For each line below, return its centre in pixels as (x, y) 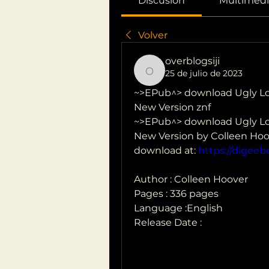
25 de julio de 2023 (204, 73)
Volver (153, 35)
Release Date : (169, 222)
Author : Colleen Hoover (191, 179)
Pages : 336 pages (176, 194)
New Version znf (172, 107)
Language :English (178, 208)
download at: (166, 150)
